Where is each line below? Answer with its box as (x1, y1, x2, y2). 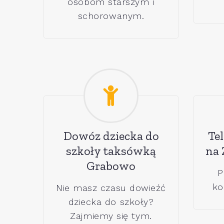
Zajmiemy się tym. (70, 210, 152, 221)
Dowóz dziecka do (63, 128, 159, 143)
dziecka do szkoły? (68, 196, 154, 207)
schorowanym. (77, 10, 144, 21)
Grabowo (86, 158, 135, 173)
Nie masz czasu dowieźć (56, 182, 166, 193)
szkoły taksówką (66, 143, 156, 158)
